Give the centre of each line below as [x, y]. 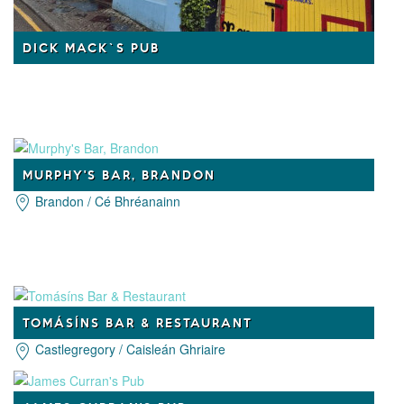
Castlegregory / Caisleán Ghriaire [129, 349]
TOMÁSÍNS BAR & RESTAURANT [138, 323]
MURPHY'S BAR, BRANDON [119, 175]
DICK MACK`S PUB [91, 48]
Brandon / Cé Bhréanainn [106, 202]
